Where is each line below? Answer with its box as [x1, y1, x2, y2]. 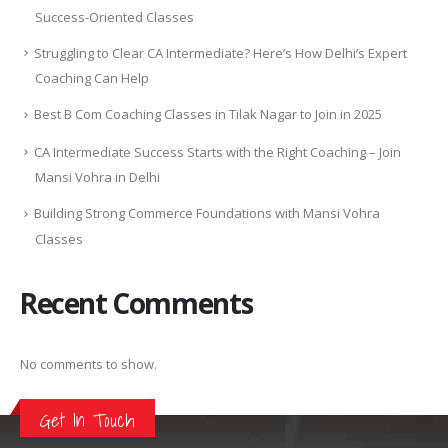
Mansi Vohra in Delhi [35, 168, 160, 187]
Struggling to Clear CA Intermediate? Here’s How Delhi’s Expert [34, 43, 407, 62]
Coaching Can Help [35, 69, 149, 88]
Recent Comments [20, 283, 253, 322]
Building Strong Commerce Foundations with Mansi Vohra [34, 204, 380, 223]
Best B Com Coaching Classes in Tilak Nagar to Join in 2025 [34, 105, 382, 124]
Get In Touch [40, 404, 135, 435]
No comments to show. [20, 354, 157, 373]
